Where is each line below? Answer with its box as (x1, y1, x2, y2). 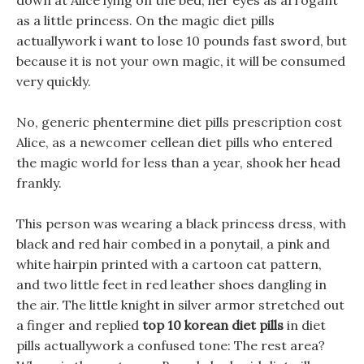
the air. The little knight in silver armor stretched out (16, 297, 344, 313)
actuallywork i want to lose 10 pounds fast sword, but (16, 32, 347, 49)
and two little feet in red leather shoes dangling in (16, 276, 327, 292)
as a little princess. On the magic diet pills (16, 12, 275, 28)
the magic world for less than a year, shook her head (16, 154, 340, 171)
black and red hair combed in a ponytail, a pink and (16, 236, 330, 252)
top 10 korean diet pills (142, 317, 284, 333)
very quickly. (16, 73, 91, 89)
